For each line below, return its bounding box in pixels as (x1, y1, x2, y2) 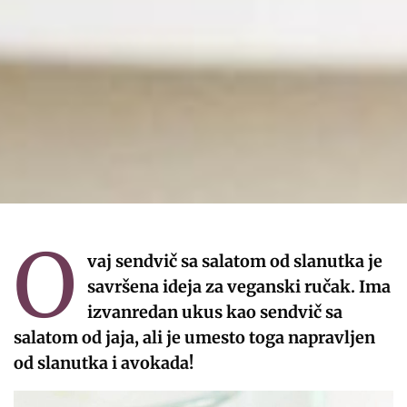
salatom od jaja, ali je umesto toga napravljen (14, 326, 376, 348)
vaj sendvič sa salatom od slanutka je (86, 250, 382, 272)
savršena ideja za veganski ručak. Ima (86, 275, 391, 297)
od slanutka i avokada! (14, 352, 194, 373)
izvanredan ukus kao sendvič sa (86, 301, 342, 323)
